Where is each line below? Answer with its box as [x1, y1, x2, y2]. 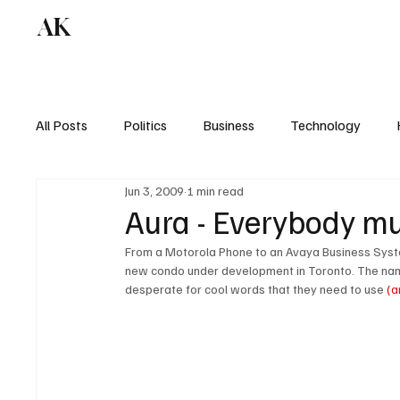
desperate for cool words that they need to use [125, 281, 387, 297]
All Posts [36, 116, 88, 135]
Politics [123, 116, 168, 135]
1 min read [187, 182, 245, 198]
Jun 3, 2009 [125, 182, 185, 198]
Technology [290, 116, 362, 135]
